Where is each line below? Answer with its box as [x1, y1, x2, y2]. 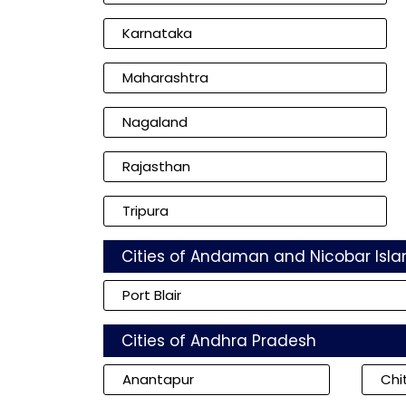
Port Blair [122, 285, 181, 304]
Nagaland [122, 112, 188, 131]
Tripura [122, 201, 169, 220]
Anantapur [122, 370, 194, 389]
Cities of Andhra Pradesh [121, 330, 316, 352]
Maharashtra [122, 68, 208, 87]
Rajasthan [122, 157, 190, 176]
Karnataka [122, 24, 192, 43]
